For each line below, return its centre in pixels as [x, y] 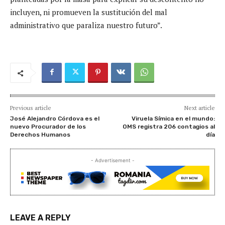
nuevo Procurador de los [48, 126]
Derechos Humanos [40, 134]
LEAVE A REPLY [40, 217]
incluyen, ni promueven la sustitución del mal [89, 12]
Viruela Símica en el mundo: [173, 118]
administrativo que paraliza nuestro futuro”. [86, 25]
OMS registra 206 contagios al [168, 126]
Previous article [31, 107]
